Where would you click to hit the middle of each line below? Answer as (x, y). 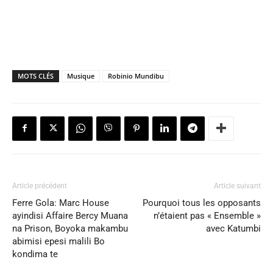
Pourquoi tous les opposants (202, 203)
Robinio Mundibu (136, 76)
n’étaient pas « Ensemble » (207, 215)
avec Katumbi (233, 228)
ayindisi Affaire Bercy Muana (70, 215)
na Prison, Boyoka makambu (70, 228)
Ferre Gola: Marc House (61, 203)
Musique (81, 76)
